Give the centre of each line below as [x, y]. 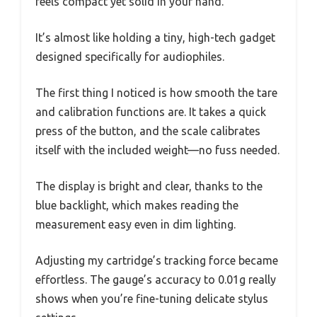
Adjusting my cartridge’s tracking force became [157, 260]
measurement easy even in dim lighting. [136, 224]
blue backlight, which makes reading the [137, 205]
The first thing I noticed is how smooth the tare [156, 92]
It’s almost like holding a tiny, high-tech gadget [155, 37]
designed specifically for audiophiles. [130, 56]
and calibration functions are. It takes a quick [151, 111]
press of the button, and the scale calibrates [148, 131]
